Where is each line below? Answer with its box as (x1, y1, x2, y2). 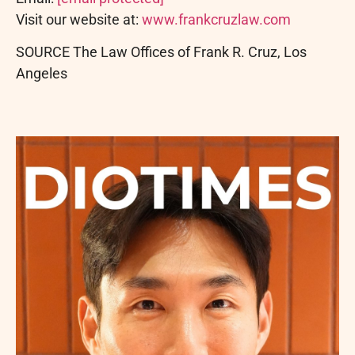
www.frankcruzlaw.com (142, 10, 291, 28)
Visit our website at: (16, 10, 142, 28)
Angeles (16, 65, 67, 82)
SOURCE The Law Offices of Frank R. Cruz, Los (16, 44, 307, 61)
